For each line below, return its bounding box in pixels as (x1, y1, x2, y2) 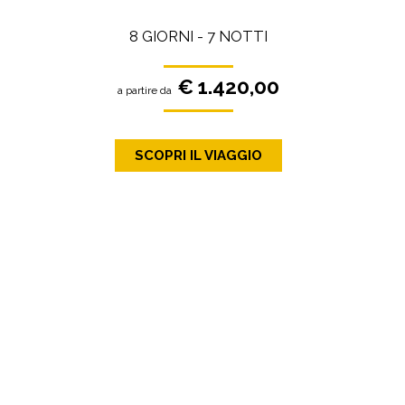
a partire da (118, 83, 172, 97)
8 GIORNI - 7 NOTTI (129, 26, 268, 45)
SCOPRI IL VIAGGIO (135, 147, 262, 165)
